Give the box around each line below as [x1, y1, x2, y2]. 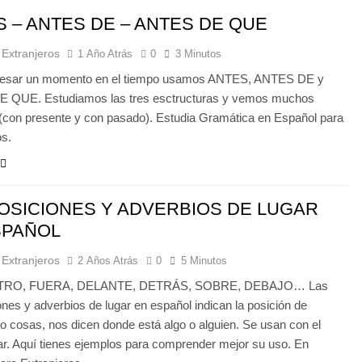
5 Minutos [181, 255, 228, 267]
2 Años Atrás [78, 255, 139, 267]
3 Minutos [175, 48, 222, 60]
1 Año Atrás [78, 48, 133, 60]
